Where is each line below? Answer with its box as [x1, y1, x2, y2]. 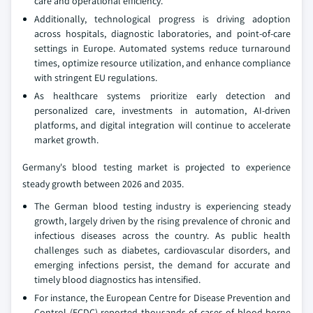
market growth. [34, 133, 99, 146]
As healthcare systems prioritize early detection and [34, 89, 291, 102]
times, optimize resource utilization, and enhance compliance [34, 56, 291, 69]
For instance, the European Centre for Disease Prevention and [34, 291, 291, 304]
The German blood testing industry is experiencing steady [34, 199, 291, 212]
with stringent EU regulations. [34, 71, 157, 84]
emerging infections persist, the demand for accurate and [34, 258, 291, 271]
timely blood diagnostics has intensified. [34, 272, 201, 286]
